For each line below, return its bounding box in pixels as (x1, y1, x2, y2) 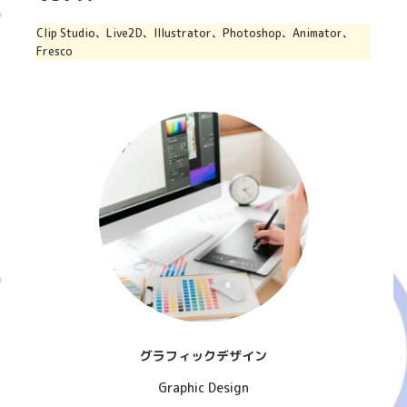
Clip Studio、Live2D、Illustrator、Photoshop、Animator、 (36, 25, 354, 42)
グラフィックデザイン (140, 346, 267, 364)
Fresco (36, 44, 74, 60)
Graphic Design (158, 378, 249, 396)
